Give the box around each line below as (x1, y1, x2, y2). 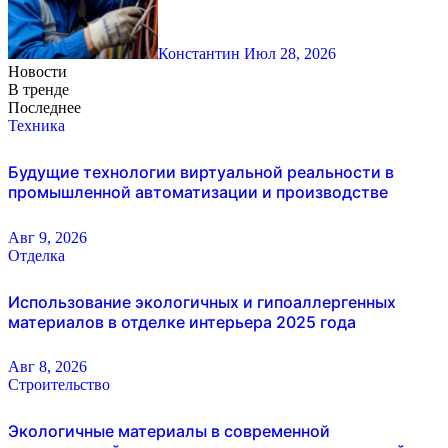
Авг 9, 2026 (8, 228, 87, 246)
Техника (8, 117, 65, 135)
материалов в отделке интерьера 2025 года (8, 311, 356, 332)
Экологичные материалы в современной (8, 420, 330, 441)
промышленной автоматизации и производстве (8, 182, 388, 203)
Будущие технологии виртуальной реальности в (8, 162, 394, 183)
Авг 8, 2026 (8, 358, 87, 376)
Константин (158, 45, 244, 63)
